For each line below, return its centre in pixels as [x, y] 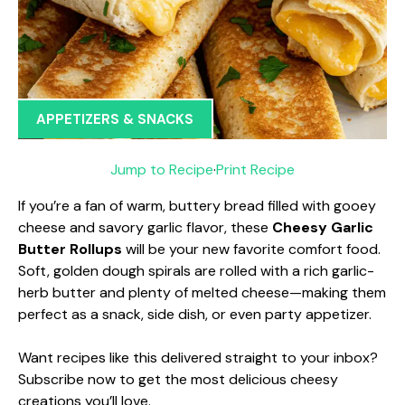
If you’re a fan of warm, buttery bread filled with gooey [197, 205]
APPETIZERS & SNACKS [115, 119]
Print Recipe [255, 169]
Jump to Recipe [162, 169]
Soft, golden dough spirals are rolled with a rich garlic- [196, 270]
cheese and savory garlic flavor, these [145, 227]
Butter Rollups [70, 249]
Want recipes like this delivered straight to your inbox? [198, 357]
